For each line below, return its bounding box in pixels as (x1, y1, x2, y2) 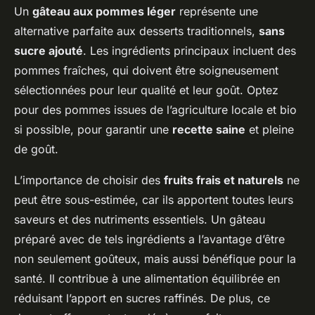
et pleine (245, 122, 294, 136)
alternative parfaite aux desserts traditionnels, (14, 23, 259, 38)
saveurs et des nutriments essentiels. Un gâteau (14, 212, 265, 226)
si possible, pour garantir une (14, 122, 172, 136)
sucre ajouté (14, 43, 83, 58)
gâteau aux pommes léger (32, 4, 176, 18)
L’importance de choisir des (14, 172, 164, 187)
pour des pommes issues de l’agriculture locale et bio (14, 102, 297, 117)
